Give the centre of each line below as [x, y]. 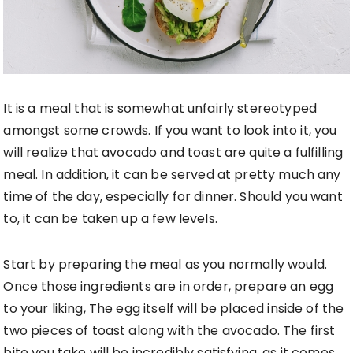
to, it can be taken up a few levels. [110, 219]
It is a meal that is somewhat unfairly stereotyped [160, 109]
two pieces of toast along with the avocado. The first [169, 331]
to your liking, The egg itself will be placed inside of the [174, 309]
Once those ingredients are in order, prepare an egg [169, 287]
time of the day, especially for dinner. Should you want [173, 197]
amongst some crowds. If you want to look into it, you [170, 131]
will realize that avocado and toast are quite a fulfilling [173, 153]
